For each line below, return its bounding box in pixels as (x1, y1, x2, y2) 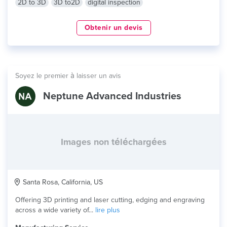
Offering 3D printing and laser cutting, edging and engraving (15, 196, 205, 204)
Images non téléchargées (60, 136, 167, 147)
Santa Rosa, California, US (21, 178, 103, 186)
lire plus (95, 206, 120, 214)
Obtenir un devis (84, 23, 143, 32)
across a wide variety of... (15, 206, 95, 214)
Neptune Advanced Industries (43, 90, 181, 102)
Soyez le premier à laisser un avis (15, 71, 121, 80)
